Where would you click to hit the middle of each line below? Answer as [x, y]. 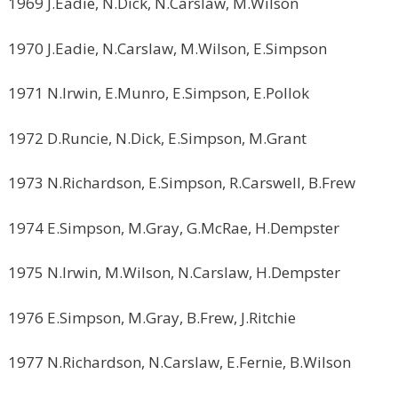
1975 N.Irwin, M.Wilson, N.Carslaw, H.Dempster [174, 272]
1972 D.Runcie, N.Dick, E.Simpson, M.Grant [157, 138]
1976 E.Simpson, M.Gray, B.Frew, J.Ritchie [152, 317]
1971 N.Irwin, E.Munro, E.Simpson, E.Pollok [159, 93]
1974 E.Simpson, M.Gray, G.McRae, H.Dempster [174, 227]
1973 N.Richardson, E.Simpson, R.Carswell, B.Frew [182, 183]
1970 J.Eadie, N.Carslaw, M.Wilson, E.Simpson [167, 48]
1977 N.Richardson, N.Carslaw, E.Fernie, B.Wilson [179, 362]
